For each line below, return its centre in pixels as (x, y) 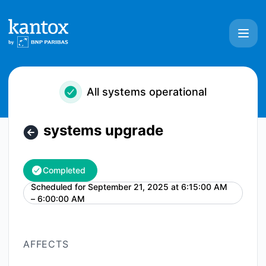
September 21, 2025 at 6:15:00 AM (158, 187)
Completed (64, 170)
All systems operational (147, 92)
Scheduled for (58, 187)
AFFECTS (46, 244)
